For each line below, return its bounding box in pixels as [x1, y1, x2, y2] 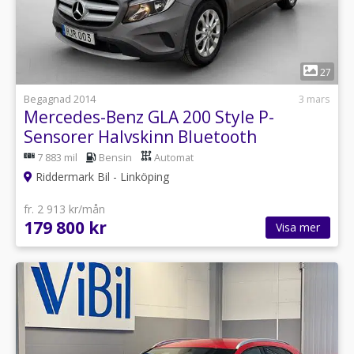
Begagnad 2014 [24, 92, 96, 106]
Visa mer [276, 220, 320, 235]
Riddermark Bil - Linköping [32, 169, 169, 184]
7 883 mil [37, 151, 77, 164]
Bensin [99, 151, 132, 164]
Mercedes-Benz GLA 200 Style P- [24, 105, 274, 128]
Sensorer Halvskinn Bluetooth [24, 125, 257, 148]
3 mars [299, 92, 330, 106]
